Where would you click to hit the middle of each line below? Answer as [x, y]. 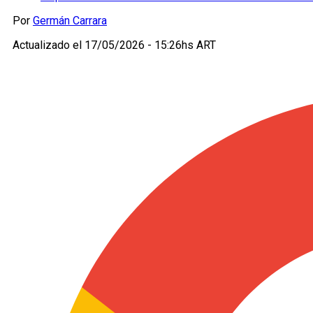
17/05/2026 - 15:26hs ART [150, 45]
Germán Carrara [70, 21]
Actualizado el [49, 45]
